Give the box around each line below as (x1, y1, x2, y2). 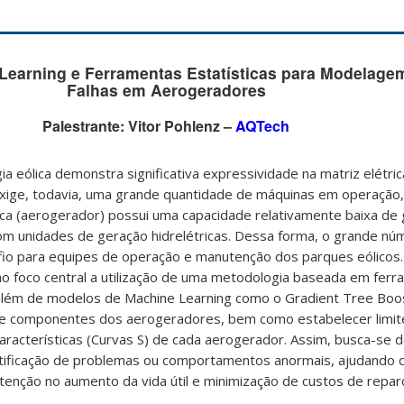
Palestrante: (42, 115, 124, 136)
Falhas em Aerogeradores (66, 78, 266, 101)
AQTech (235, 115, 289, 136)
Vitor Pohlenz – (124, 115, 235, 136)
